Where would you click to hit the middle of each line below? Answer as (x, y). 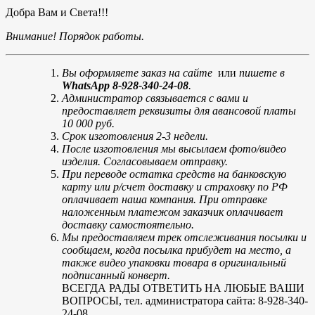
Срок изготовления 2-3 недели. (135, 136)
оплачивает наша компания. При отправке (165, 199)
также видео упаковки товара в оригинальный (174, 262)
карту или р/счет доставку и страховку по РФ (175, 186)
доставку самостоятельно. (128, 224)
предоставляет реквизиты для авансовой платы (179, 110)
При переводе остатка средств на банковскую (174, 174)
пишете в (262, 72)
